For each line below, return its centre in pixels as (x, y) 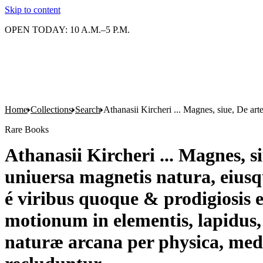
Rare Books (27, 129)
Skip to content (33, 10)
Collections (51, 109)
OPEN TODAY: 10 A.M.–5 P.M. (67, 30)
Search (88, 109)
